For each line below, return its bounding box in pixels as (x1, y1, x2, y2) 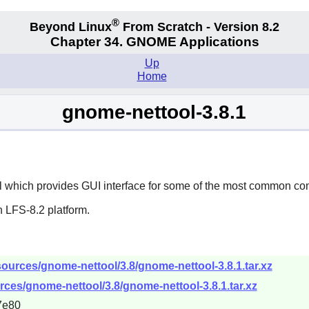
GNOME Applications (126, 34, 259, 50)
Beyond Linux (30, 19, 112, 34)
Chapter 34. (50, 34, 126, 50)
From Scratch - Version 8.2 (119, 19, 279, 34)
